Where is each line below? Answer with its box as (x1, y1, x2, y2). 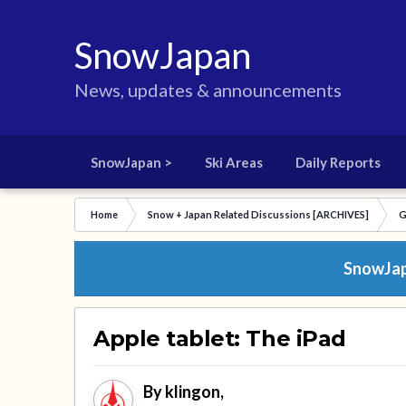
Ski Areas (205, 154, 264, 170)
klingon (165, 382, 221, 402)
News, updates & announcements (74, 79, 343, 101)
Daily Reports (295, 154, 382, 170)
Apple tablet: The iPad (93, 325, 346, 353)
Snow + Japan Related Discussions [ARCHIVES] (148, 208, 370, 220)
